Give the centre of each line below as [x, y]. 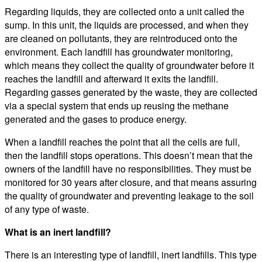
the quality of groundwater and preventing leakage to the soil [129, 195]
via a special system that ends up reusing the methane [117, 105]
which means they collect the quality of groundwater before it [129, 65]
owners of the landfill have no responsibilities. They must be [128, 168]
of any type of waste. [47, 209]
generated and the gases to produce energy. [96, 119]
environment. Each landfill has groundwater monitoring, [119, 51]
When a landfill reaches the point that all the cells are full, [122, 142]
